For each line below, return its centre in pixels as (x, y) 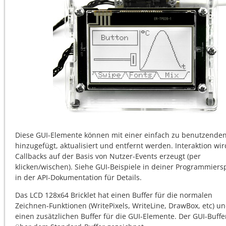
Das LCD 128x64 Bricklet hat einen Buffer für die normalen (114, 195)
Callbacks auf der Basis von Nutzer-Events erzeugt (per (108, 156)
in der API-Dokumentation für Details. (78, 177)
